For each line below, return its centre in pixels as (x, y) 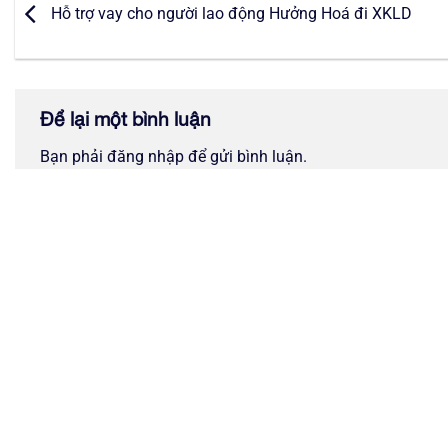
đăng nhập (145, 156)
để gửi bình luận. (245, 156)
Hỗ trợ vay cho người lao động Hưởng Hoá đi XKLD (229, 14)
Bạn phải (73, 156)
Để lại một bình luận (128, 118)
